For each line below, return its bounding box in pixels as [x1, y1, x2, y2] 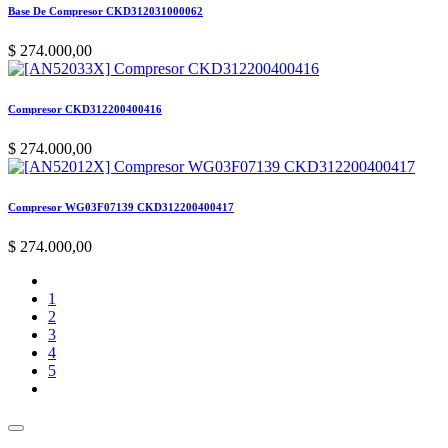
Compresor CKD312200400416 [8, 103, 162, 116]
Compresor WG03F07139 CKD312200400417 [8, 201, 234, 214]
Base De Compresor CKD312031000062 [8, 5, 203, 18]
